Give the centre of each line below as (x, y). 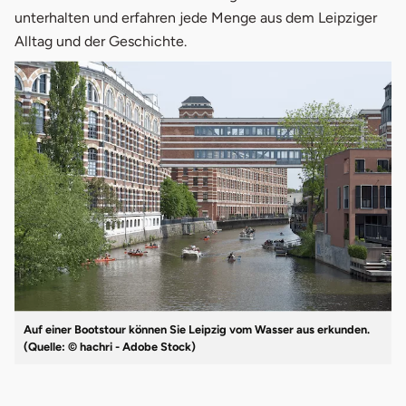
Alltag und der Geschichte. (101, 41)
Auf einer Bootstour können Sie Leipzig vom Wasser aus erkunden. (197, 330)
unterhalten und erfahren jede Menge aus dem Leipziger (196, 17)
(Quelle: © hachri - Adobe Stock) (110, 347)
